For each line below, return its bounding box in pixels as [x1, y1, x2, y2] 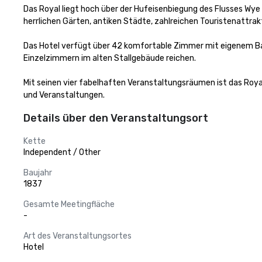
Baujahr [23, 168, 52, 178]
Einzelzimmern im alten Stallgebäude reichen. [23, 53, 198, 63]
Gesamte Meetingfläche [23, 199, 115, 209]
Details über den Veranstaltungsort [23, 112, 208, 125]
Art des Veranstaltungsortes [23, 231, 132, 241]
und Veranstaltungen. [23, 90, 105, 100]
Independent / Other [23, 147, 101, 157]
